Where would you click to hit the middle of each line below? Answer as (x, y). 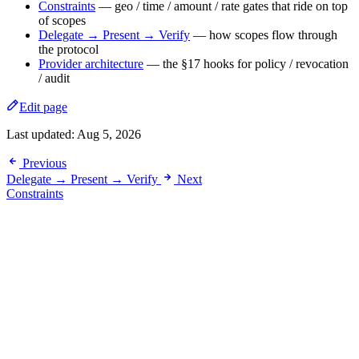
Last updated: (42, 134)
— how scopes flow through (264, 34)
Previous (44, 163)
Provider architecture (91, 63)
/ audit (54, 78)
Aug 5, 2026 (109, 134)
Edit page (43, 107)
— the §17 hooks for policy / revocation (246, 63)
